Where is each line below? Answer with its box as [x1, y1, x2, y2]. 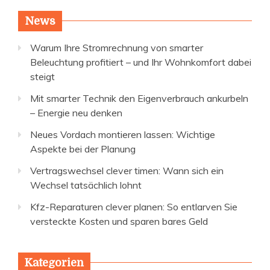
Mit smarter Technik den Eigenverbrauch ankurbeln [30, 92, 248, 104]
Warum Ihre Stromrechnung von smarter [30, 41, 203, 54]
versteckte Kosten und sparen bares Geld [30, 215, 208, 227]
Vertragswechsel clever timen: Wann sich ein [30, 164, 224, 177]
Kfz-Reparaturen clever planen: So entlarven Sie [30, 200, 237, 213]
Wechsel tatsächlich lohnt [30, 178, 142, 191]
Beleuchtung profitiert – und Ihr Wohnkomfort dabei [30, 55, 251, 68]
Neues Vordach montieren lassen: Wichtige [30, 128, 215, 140]
